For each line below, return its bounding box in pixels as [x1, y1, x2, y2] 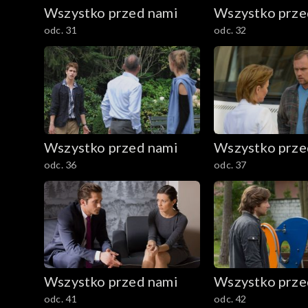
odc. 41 [44, 293, 77, 305]
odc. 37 [214, 158, 247, 170]
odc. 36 [44, 158, 77, 170]
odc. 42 [214, 293, 247, 305]
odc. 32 [214, 23, 247, 36]
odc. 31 [44, 23, 77, 36]
